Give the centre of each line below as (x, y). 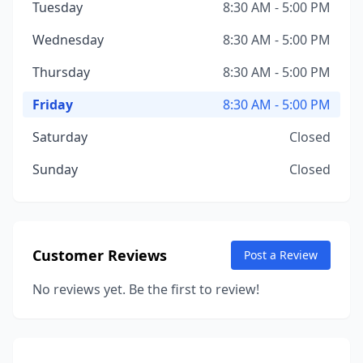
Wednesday (68, 40)
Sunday (55, 169)
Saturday (60, 137)
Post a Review (281, 255)
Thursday (61, 72)
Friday (53, 105)
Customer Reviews (100, 255)
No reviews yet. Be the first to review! (146, 289)
